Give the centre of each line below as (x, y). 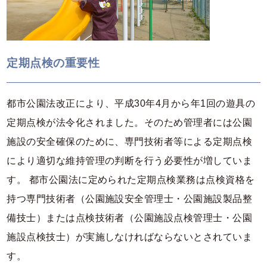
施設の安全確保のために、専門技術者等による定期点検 (130, 142)
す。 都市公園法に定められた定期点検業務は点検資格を (131, 180)
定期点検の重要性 (53, 63)
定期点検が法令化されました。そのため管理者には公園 (130, 123)
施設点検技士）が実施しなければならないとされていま (130, 237)
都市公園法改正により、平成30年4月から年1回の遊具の (131, 104)
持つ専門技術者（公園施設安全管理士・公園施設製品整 (130, 199)
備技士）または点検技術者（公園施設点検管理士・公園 (130, 218)
